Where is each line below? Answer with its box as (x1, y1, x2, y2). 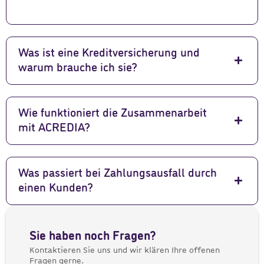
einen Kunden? (18, 182, 93, 194)
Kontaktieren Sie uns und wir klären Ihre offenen (29, 245, 220, 255)
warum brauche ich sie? (18, 62, 137, 74)
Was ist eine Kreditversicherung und (18, 47, 200, 59)
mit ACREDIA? (18, 122, 90, 134)
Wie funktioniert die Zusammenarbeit (18, 107, 207, 119)
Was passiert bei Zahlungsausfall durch (18, 167, 217, 179)
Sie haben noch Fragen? (29, 230, 156, 243)
